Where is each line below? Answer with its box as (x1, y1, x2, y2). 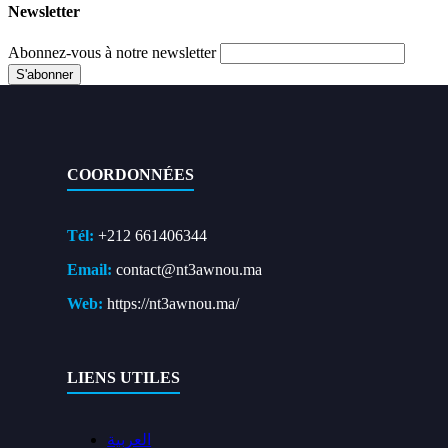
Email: (67, 260, 113, 278)
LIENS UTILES (67, 369, 181, 387)
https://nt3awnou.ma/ (103, 294, 240, 312)
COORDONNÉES (67, 165, 195, 183)
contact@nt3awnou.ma (112, 260, 263, 278)
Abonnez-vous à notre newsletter (8, 43, 216, 61)
